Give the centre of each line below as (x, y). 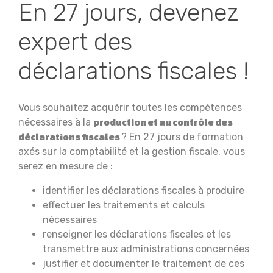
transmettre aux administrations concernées (146, 249)
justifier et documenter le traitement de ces (144, 264)
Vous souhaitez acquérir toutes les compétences (130, 108)
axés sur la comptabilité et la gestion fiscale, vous (132, 151)
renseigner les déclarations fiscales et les (137, 234)
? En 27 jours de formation (182, 137)
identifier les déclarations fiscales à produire (144, 190)
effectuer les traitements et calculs (124, 205)
